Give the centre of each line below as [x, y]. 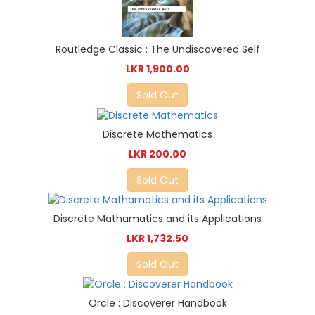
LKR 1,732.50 [157, 238]
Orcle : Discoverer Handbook [157, 303]
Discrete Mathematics [157, 134]
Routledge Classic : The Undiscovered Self [157, 50]
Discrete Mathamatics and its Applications [157, 218]
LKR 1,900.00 [157, 69]
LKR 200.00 [157, 154]
